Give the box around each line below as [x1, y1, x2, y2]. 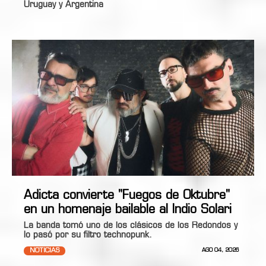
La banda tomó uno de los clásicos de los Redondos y [24, 221, 237, 230]
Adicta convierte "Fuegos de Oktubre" [24, 190, 230, 202]
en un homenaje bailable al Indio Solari [24, 204, 232, 216]
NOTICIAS [30, 248, 59, 254]
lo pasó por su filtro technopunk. [24, 231, 155, 240]
